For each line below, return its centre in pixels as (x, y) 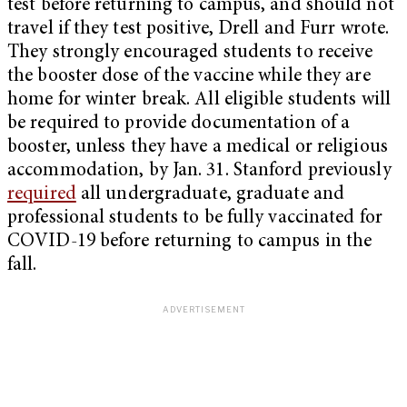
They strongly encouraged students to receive (190, 53)
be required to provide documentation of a (179, 124)
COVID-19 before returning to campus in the (190, 242)
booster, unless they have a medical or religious (198, 147)
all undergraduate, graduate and (210, 194)
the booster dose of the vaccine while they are (189, 76)
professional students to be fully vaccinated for (195, 218)
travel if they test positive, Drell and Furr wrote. (199, 29)
